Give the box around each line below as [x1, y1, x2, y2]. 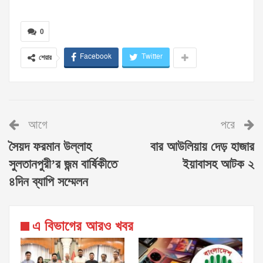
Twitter [141, 52, 163, 62]
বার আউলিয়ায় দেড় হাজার [150, 138, 254, 157]
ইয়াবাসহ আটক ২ [183, 156, 254, 174]
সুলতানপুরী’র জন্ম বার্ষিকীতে [9, 156, 117, 174]
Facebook [80, 52, 112, 62]
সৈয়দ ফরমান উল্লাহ [9, 138, 92, 157]
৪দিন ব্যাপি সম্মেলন [9, 173, 88, 192]
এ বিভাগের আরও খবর [32, 217, 133, 237]
